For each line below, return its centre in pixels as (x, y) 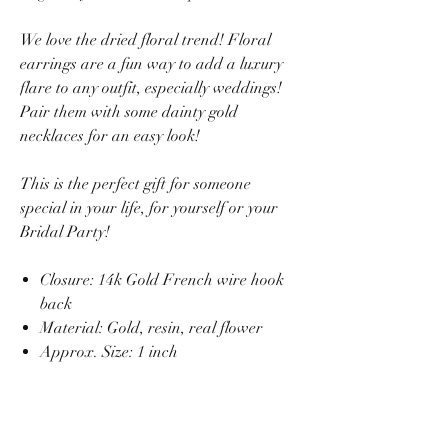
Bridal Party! (65, 231)
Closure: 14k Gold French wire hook (162, 279)
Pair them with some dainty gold (129, 111)
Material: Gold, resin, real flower (151, 327)
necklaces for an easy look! (110, 135)
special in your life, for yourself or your (149, 207)
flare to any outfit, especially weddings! (151, 87)
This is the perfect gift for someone (135, 183)
